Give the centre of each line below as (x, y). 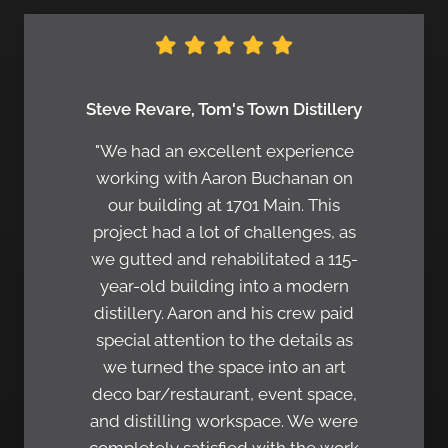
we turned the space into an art (224, 367)
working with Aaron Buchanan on (224, 178)
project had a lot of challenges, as (224, 232)
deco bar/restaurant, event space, (224, 394)
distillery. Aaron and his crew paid (224, 313)
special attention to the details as (224, 340)
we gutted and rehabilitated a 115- (224, 259)
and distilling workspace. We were (224, 421)
